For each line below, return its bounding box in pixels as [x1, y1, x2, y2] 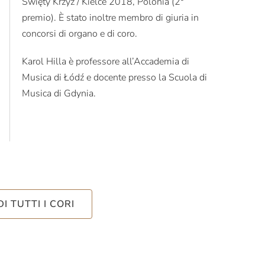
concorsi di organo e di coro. [21, 27, 137, 40]
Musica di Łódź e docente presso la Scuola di [21, 70, 207, 84]
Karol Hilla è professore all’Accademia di [21, 54, 189, 68]
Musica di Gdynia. [21, 86, 96, 100]
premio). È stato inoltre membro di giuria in [21, 11, 199, 24]
